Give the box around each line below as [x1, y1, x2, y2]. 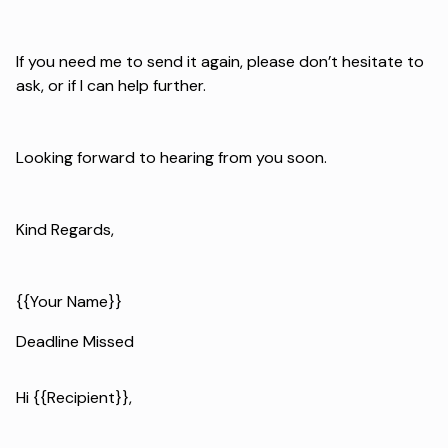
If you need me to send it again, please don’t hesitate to [16, 50, 424, 72]
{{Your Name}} [16, 290, 122, 312]
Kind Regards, [16, 218, 114, 240]
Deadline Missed [16, 330, 134, 352]
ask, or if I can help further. [16, 74, 206, 96]
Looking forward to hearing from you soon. [16, 146, 327, 168]
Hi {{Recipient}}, [16, 386, 132, 408]
